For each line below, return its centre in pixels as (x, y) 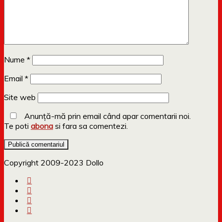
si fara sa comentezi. (90, 126)
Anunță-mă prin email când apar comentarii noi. (107, 116)
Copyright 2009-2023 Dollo (54, 163)
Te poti (17, 126)
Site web (20, 97)
